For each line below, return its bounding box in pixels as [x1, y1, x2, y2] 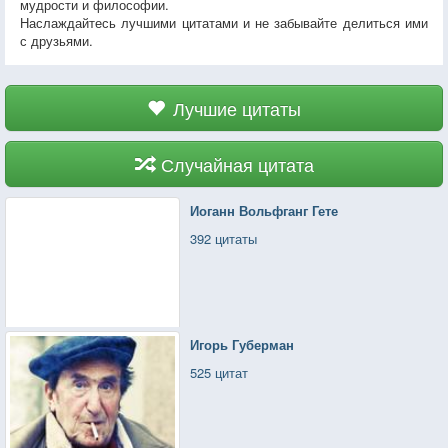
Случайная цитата [160, 150, 314, 177]
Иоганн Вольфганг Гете [190, 200, 339, 220]
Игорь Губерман [190, 334, 295, 354]
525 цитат [190, 362, 249, 382]
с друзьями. [20, 30, 93, 50]
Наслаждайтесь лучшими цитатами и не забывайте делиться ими [20, 12, 428, 32]
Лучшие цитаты [173, 94, 301, 121]
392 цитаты [190, 228, 258, 248]
